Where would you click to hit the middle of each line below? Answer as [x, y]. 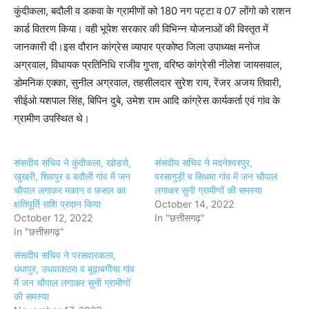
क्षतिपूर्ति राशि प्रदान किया [57, 203]
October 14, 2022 [194, 203]
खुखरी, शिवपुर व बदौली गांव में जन [72, 176]
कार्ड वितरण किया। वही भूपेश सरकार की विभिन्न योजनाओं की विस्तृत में [141, 28]
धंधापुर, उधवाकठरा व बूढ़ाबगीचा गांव [74, 268]
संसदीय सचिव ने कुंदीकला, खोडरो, [72, 162]
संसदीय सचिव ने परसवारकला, [65, 255]
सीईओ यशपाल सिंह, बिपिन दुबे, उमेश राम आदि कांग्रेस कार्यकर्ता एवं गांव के [147, 100]
